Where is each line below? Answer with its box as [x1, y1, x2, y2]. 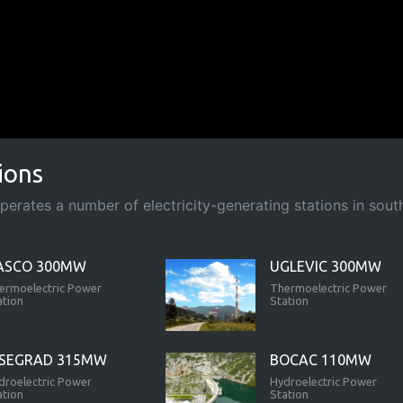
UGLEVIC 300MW [269, 257, 381, 274]
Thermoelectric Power [269, 281, 387, 294]
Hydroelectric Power [269, 374, 377, 388]
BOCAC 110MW [269, 351, 372, 368]
